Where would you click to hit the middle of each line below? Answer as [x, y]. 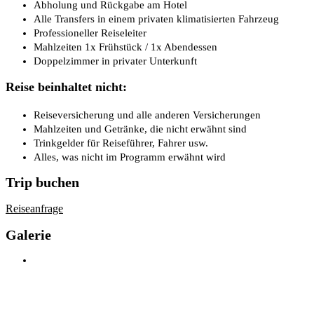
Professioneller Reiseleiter [93, 33]
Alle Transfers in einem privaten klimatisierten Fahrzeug [159, 19]
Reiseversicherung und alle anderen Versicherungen [150, 115]
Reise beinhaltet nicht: [66, 87]
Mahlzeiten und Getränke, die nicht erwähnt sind [143, 129]
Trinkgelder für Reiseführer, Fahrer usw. [124, 143]
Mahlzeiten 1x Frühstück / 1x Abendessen [129, 47]
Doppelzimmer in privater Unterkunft [118, 61]
